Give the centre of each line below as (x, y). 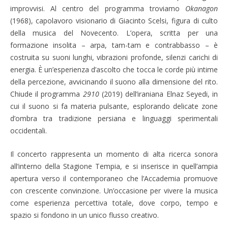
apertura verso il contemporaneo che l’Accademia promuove (114, 178)
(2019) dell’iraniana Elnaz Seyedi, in (159, 94)
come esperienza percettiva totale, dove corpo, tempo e (114, 203)
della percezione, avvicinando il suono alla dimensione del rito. (114, 81)
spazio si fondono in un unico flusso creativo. (84, 215)
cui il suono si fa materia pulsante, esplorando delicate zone (114, 106)
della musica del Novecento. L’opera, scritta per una (114, 33)
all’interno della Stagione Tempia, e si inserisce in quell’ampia (114, 166)
